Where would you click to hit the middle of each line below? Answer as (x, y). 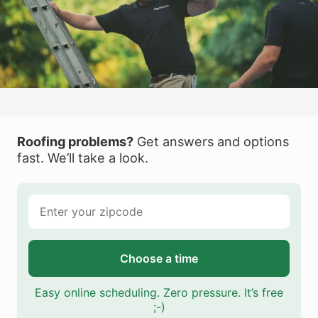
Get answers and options (211, 141)
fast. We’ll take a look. (83, 157)
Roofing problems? (75, 141)
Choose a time (159, 258)
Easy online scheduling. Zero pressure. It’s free (159, 292)
